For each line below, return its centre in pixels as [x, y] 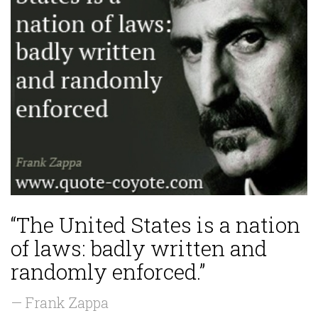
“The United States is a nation [155, 225]
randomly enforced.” [108, 272]
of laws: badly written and [139, 248]
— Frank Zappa [60, 303]
